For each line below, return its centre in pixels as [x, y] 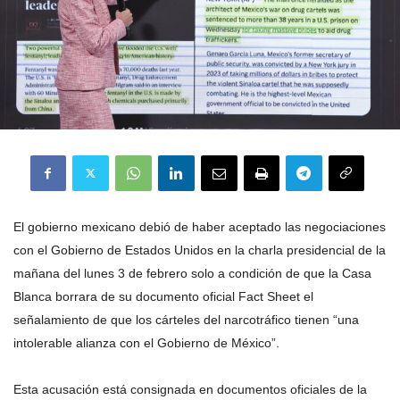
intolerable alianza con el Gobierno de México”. [146, 342]
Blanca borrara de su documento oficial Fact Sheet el [163, 296]
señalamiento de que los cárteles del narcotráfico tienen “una [186, 319]
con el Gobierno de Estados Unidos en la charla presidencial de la [200, 250]
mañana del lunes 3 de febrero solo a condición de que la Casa [192, 273]
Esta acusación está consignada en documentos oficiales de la [190, 389]
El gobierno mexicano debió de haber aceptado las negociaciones [200, 226]
